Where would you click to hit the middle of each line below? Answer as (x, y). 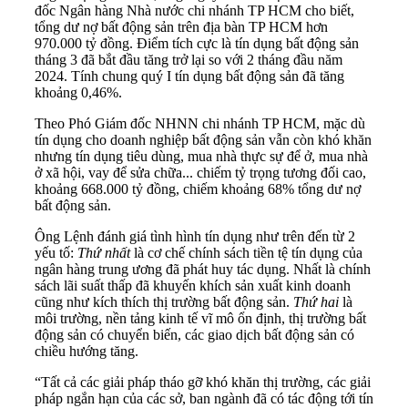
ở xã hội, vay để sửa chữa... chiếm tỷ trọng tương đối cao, (200, 173)
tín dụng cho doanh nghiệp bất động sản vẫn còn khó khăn (203, 140)
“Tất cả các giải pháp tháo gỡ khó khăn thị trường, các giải (203, 382)
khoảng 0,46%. (78, 93)
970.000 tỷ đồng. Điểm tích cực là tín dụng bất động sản (197, 44)
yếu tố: (56, 253)
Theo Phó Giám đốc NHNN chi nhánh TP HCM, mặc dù (200, 124)
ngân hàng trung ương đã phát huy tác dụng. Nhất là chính (203, 270)
